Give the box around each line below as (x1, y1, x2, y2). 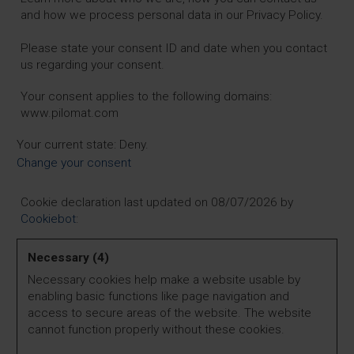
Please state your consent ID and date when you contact (21, 41, 327, 56)
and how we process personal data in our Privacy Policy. (21, 8, 323, 23)
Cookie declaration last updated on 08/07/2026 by (21, 195, 293, 210)
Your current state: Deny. (17, 137, 152, 153)
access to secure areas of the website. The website (28, 306, 311, 321)
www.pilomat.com (21, 106, 119, 121)
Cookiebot (21, 212, 76, 227)
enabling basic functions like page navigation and (28, 289, 289, 304)
